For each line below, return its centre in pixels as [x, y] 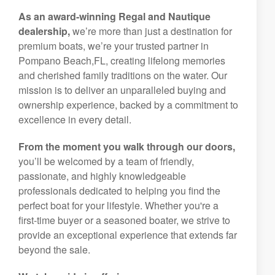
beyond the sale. [54, 250]
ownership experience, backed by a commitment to [128, 105]
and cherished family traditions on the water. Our [123, 75]
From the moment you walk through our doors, [127, 146]
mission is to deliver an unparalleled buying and [122, 90]
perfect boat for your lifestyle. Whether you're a [118, 205]
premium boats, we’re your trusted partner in [114, 46]
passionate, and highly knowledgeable [102, 176]
